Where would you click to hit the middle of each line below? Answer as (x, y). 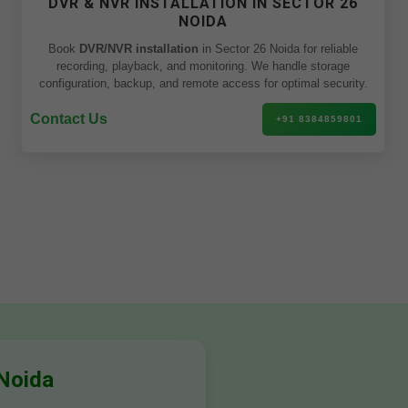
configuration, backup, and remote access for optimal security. (203, 83)
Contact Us (69, 119)
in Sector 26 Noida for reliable (278, 49)
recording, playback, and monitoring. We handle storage (203, 66)
